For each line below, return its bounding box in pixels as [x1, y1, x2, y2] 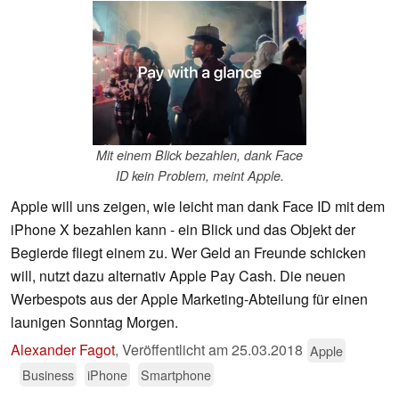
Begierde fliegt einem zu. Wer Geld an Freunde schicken [11, 242, 366, 264]
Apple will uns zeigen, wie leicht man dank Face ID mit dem [11, 196, 385, 217]
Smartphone [141, 365, 211, 385]
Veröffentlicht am [122, 339, 232, 361]
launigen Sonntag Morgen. [11, 312, 178, 333]
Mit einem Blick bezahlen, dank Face [96, 146, 303, 165]
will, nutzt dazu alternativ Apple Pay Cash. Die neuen [11, 265, 346, 287]
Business [22, 365, 74, 385]
